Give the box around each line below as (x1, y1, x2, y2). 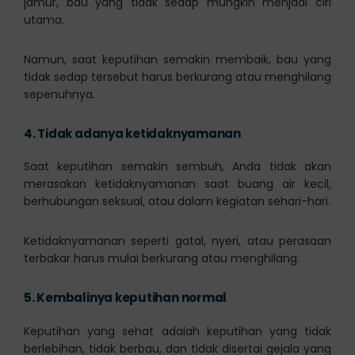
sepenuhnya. (23, 86, 95, 102)
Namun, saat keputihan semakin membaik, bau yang (23, 51, 332, 67)
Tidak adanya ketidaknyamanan (37, 124, 242, 142)
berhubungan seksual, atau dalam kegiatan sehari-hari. (23, 193, 330, 210)
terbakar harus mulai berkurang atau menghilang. (23, 250, 300, 267)
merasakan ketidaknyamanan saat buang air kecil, (23, 176, 332, 193)
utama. (23, 11, 64, 28)
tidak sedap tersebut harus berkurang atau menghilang (23, 68, 332, 85)
